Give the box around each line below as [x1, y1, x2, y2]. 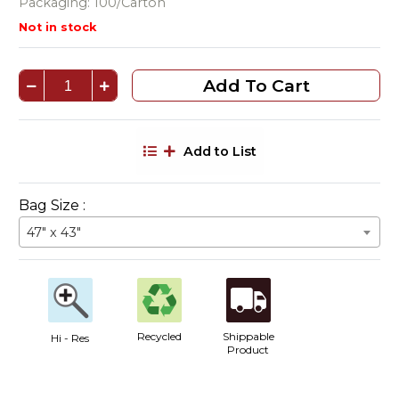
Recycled [136, 330, 182, 344]
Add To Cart [202, 75, 310, 97]
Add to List [183, 143, 256, 160]
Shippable [222, 330, 274, 344]
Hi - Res [51, 331, 90, 346]
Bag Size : [18, 197, 85, 215]
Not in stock [18, 20, 96, 35]
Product [227, 343, 270, 357]
